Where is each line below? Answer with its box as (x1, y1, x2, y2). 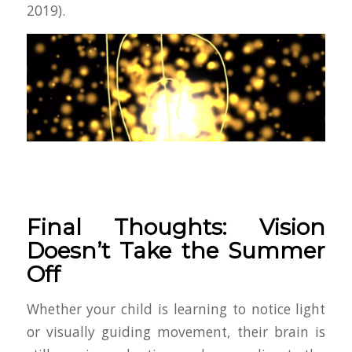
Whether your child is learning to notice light (26, 299, 326, 318)
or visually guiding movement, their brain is (26, 322, 326, 341)
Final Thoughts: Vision (26, 214, 326, 241)
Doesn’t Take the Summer (26, 237, 326, 265)
